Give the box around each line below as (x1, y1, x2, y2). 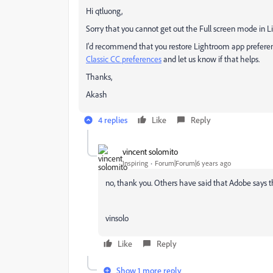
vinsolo (105, 213, 129, 224)
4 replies (98, 115, 127, 126)
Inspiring (122, 158, 148, 168)
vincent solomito (122, 146, 178, 157)
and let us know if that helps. (161, 54, 260, 65)
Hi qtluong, (86, 5, 122, 16)
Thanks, (86, 71, 112, 82)
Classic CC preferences (86, 54, 161, 65)
